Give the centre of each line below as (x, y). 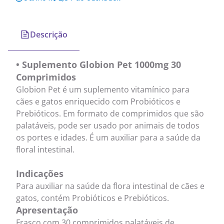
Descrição (49, 35)
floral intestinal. (45, 150)
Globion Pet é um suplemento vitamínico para (103, 90)
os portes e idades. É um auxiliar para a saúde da (108, 138)
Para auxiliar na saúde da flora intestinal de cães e (110, 186)
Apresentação (47, 210)
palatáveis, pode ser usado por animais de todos (108, 126)
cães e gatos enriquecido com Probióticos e (98, 102)
